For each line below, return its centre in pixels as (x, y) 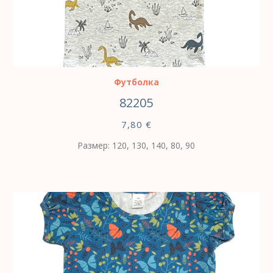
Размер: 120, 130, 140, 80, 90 (136, 145)
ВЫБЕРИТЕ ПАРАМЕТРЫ (105, 52)
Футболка (136, 82)
